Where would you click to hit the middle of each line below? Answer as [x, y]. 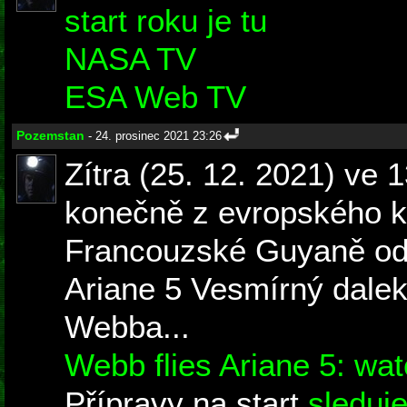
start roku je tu [166, 21]
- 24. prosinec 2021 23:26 [153, 136]
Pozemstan [50, 136]
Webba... [127, 327]
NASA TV [130, 59]
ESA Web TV [155, 97]
